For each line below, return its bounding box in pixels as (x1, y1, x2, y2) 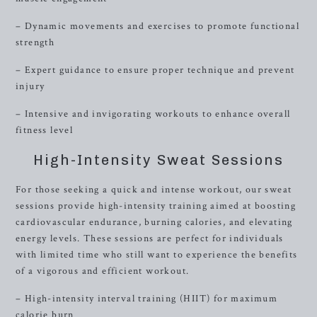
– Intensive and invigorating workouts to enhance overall (16, 108, 291, 120)
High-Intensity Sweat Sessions (33, 151, 284, 168)
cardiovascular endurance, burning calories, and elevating (16, 216, 293, 229)
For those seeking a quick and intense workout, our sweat (16, 183, 292, 196)
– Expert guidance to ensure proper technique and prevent (16, 64, 295, 76)
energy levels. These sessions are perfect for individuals (16, 232, 284, 245)
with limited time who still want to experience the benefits (16, 248, 298, 261)
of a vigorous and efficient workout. (16, 265, 190, 277)
